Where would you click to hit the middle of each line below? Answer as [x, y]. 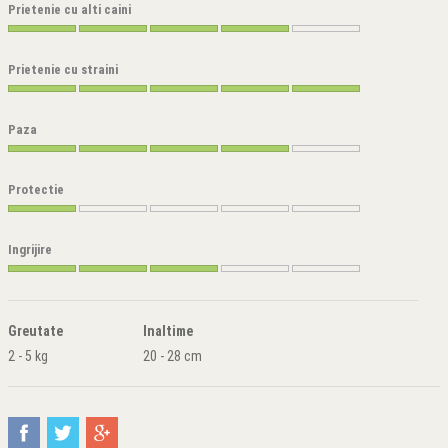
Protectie [36, 189]
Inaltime [168, 331]
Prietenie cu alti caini [69, 9]
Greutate [35, 331]
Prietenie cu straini [63, 69]
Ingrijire [30, 249]
